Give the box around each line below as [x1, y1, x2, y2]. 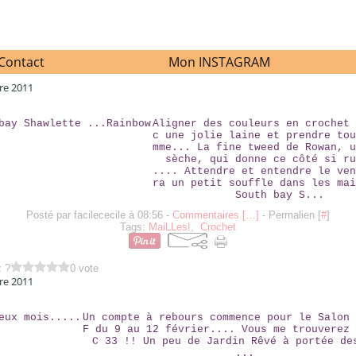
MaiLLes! [148, 221, 191, 233]
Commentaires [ [172, 209, 246, 221]
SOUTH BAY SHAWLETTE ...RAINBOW [103, 100, 253, 111]
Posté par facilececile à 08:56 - [25, 209, 172, 221]
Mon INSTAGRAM [168, 53, 270, 71]
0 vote [70, 262, 99, 274]
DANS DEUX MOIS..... [137, 294, 219, 305]
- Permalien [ [258, 209, 321, 221]
